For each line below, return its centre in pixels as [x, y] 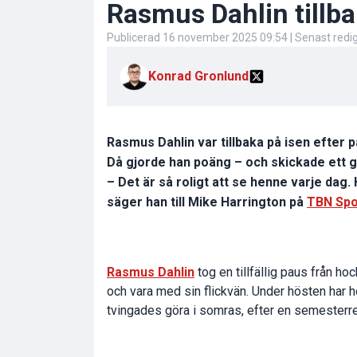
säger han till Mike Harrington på [207, 202]
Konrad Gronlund [198, 76]
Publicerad [135, 38]
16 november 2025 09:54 [225, 38]
